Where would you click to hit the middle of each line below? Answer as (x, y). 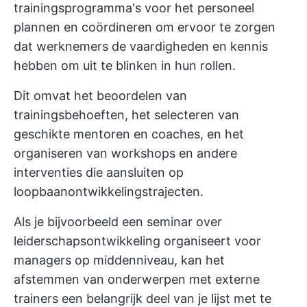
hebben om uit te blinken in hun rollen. (125, 65)
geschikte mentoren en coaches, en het (129, 134)
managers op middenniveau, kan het (119, 260)
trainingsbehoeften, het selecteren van (126, 115)
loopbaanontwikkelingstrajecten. (109, 192)
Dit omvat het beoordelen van (100, 96)
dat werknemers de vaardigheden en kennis (141, 46)
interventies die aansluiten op (99, 172)
